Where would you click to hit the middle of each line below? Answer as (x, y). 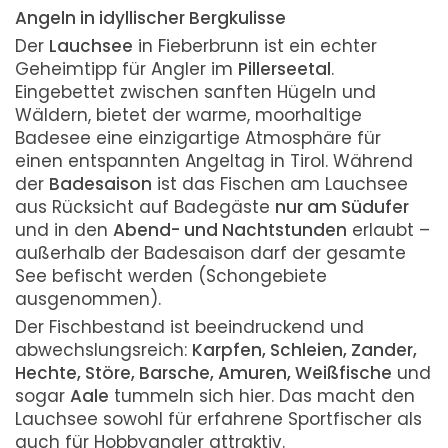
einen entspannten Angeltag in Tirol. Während (214, 161)
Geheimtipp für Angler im (126, 69)
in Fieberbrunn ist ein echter (255, 46)
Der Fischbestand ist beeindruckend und (189, 327)
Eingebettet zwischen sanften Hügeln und (195, 92)
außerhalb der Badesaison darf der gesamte (210, 253)
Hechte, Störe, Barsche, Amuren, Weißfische (203, 373)
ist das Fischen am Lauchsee (280, 184)
